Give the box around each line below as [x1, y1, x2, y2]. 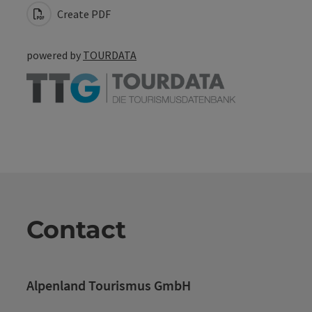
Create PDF [55, 6, 111, 21]
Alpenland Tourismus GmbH [26, 276, 191, 294]
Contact [26, 214, 126, 244]
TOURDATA [83, 47, 136, 62]
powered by [26, 47, 83, 62]
